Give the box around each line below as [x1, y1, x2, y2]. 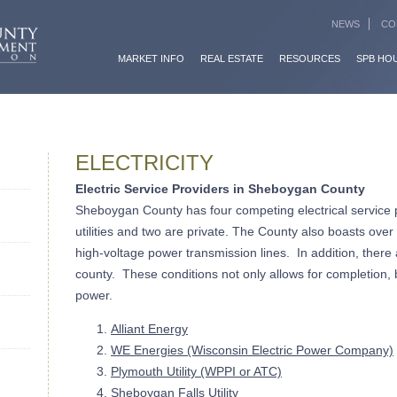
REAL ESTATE [200, 53, 263, 64]
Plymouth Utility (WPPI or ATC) [111, 364, 282, 378]
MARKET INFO [118, 53, 184, 64]
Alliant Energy [111, 322, 188, 336]
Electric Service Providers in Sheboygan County [75, 182, 365, 196]
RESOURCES [279, 53, 340, 64]
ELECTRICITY [75, 151, 214, 175]
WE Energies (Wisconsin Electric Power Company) [111, 343, 393, 357]
